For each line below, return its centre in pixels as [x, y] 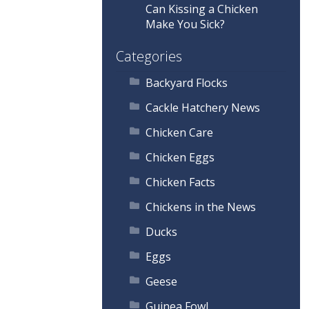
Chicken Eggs [180, 158]
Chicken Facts [180, 182]
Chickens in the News [200, 207]
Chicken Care [179, 133]
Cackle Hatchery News [202, 108]
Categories [149, 57]
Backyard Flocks [186, 83]
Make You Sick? [185, 24]
